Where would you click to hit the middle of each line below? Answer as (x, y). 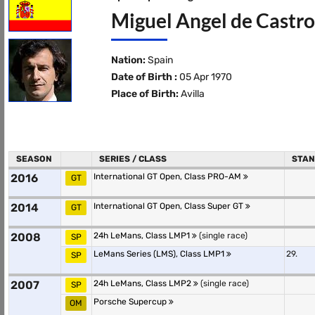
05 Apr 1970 (204, 77)
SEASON (34, 159)
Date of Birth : (144, 77)
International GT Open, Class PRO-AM (168, 176)
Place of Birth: (144, 94)
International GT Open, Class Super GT (169, 206)
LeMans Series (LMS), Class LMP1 (160, 254)
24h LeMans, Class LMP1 (143, 236)
